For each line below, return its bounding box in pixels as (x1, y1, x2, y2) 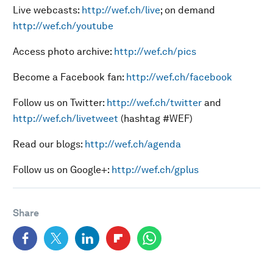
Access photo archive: (13, 46, 114, 57)
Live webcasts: (13, 4, 82, 16)
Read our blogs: (13, 138, 85, 150)
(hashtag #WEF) (118, 113, 193, 124)
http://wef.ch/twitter (107, 97, 202, 108)
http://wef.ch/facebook (126, 71, 232, 83)
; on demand (160, 4, 215, 16)
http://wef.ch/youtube (13, 20, 113, 32)
